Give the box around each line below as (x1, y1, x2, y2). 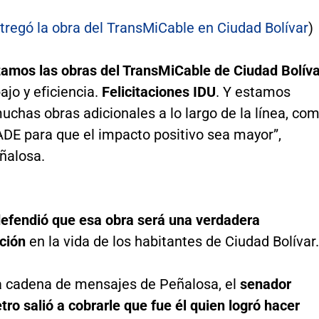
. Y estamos (215, 83, 291, 101)
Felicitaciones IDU (101, 83, 216, 101)
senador (239, 276, 291, 293)
